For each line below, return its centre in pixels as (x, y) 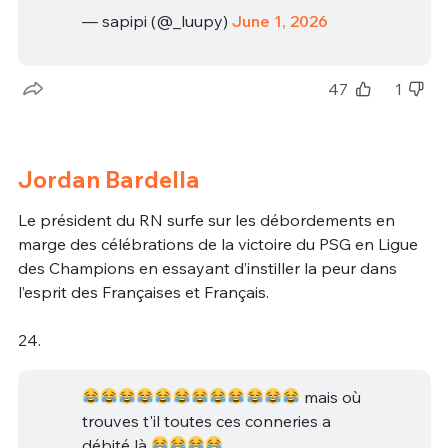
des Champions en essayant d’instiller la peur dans (207, 268)
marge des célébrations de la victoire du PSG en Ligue (217, 244)
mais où (331, 396)
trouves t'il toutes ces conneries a (206, 420)
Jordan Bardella (108, 180)
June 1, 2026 (279, 21)
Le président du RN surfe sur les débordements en (206, 220)
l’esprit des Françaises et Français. (143, 292)
